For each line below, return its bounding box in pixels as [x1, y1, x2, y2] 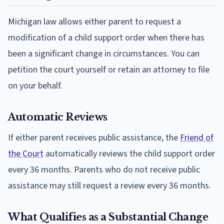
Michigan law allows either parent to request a [8, 15, 181, 28]
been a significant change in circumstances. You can [8, 47, 199, 60]
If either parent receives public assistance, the [8, 131, 180, 144]
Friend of [180, 131, 213, 144]
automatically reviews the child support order [43, 147, 215, 160]
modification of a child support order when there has [8, 31, 204, 44]
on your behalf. [8, 79, 62, 92]
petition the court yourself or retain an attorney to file [8, 63, 209, 76]
